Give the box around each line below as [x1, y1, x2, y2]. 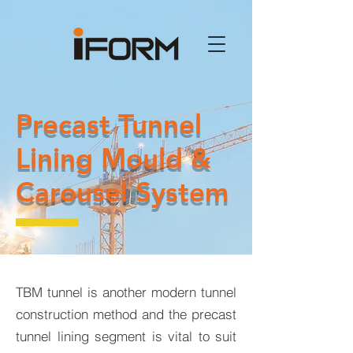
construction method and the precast [16, 306, 236, 322]
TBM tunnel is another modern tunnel [16, 284, 236, 300]
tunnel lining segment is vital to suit [16, 328, 236, 344]
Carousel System [16, 175, 229, 209]
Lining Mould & [16, 141, 211, 175]
